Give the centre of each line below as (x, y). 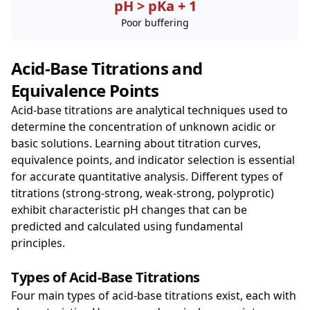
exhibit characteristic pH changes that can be (129, 210)
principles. (38, 243)
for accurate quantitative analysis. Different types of (147, 176)
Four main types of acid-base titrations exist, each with (154, 295)
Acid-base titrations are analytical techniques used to (149, 110)
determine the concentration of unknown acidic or (144, 127)
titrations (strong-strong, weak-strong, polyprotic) (143, 193)
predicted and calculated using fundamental (127, 226)
